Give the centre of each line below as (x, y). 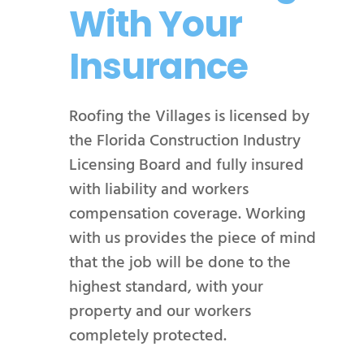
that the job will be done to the (180, 262)
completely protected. (147, 335)
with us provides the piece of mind (192, 238)
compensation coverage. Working (187, 213)
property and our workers (160, 311)
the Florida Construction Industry (184, 140)
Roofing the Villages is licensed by (189, 116)
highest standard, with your (166, 286)
